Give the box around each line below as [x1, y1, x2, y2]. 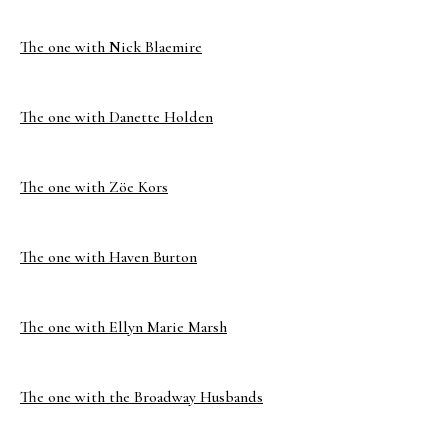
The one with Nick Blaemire [20, 37, 202, 57]
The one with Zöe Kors [20, 177, 168, 197]
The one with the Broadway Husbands [20, 387, 263, 407]
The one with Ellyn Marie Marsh [20, 317, 227, 337]
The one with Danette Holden [20, 107, 213, 127]
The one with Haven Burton [20, 247, 197, 267]
